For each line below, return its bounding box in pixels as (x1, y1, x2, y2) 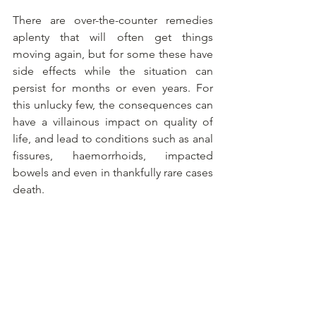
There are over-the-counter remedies (13, 13, 213, 27)
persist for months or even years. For (13, 81, 213, 95)
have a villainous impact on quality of (13, 115, 213, 128)
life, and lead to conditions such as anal (13, 132, 213, 145)
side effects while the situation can (13, 64, 213, 78)
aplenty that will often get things (13, 30, 213, 44)
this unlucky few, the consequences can (13, 98, 213, 111)
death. (13, 183, 44, 196)
